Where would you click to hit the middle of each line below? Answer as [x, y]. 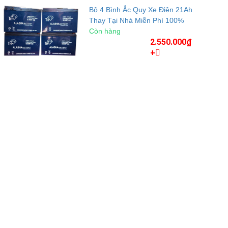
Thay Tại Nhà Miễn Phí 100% [136, 20]
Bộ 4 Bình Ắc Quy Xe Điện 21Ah [140, 10]
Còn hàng [105, 31]
